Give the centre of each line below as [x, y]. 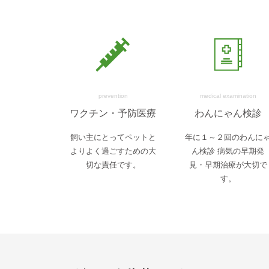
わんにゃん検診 [228, 113]
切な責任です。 [113, 165]
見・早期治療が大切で [228, 165]
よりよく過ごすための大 [113, 151]
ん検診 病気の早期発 [228, 151]
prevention [113, 95]
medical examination [228, 95]
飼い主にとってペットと [113, 138]
